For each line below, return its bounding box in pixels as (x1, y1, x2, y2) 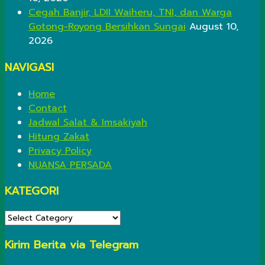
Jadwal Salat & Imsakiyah (28, 115, 147, 130)
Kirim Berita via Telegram (5, 236, 138, 253)
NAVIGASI (5, 59, 54, 76)
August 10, (189, 20, 238, 34)
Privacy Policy (28, 143, 92, 158)
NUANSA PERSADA (28, 157, 112, 172)
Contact (28, 101, 67, 115)
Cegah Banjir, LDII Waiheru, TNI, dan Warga (28, 5, 232, 20)
